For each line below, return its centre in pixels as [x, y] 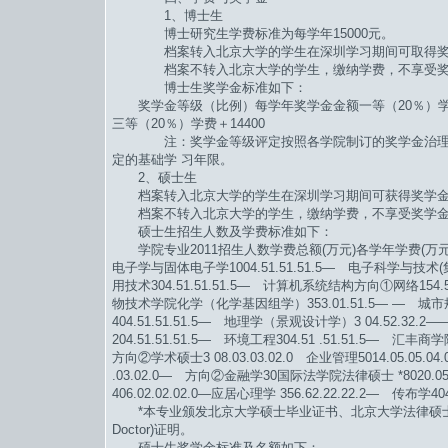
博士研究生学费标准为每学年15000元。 [253, 34]
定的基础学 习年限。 [172, 160]
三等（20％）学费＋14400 [188, 124]
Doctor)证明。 [152, 430]
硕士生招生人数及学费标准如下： [222, 232]
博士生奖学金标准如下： [209, 88]
